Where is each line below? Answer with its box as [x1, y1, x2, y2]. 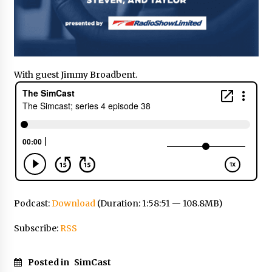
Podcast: [13, 197, 52, 209]
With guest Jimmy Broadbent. [13, 69, 137, 80]
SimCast [73, 256, 111, 268]
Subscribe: [13, 222, 60, 234]
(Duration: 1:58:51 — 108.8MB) [95, 197, 223, 209]
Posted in [27, 256, 71, 268]
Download [51, 197, 95, 209]
